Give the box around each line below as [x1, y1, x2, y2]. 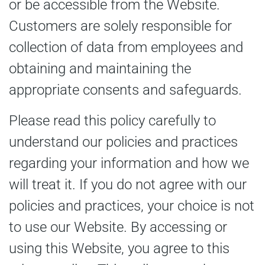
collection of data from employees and [9, 39, 243, 56]
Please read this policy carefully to [9, 112, 216, 130]
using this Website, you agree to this [9, 240, 230, 257]
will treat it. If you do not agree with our [9, 176, 247, 193]
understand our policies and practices [9, 134, 238, 151]
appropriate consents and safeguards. [9, 82, 242, 99]
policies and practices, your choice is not [9, 198, 254, 215]
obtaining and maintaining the [9, 60, 191, 77]
